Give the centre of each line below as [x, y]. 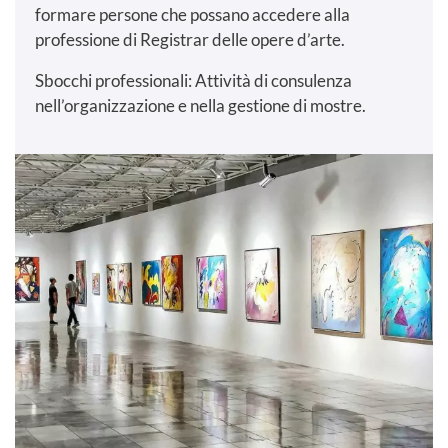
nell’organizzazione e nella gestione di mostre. [200, 106]
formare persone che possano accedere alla [192, 15]
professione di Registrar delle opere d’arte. [190, 40]
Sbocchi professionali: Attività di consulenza [193, 81]
